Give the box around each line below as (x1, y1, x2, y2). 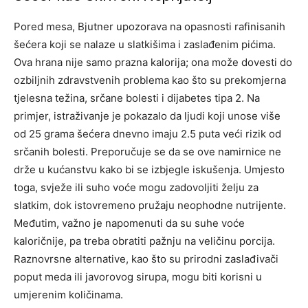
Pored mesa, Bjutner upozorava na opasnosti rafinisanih (14, 19, 285, 33)
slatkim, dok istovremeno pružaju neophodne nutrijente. (14, 198, 286, 212)
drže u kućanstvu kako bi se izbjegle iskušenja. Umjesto (14, 162, 285, 176)
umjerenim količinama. (14, 287, 123, 301)
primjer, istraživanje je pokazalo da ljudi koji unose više (14, 109, 280, 122)
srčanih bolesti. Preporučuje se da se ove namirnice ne (14, 144, 281, 158)
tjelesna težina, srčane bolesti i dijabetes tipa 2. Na (14, 91, 260, 104)
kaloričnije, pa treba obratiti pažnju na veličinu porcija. (14, 234, 275, 247)
